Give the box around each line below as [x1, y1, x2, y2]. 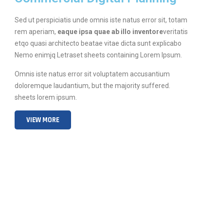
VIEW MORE [26, 115, 59, 125]
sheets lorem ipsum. [15, 93, 77, 101]
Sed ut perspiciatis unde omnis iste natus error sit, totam [15, 16, 187, 24]
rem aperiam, [15, 27, 57, 36]
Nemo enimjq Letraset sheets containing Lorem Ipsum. [15, 51, 182, 59]
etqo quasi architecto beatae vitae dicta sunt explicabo [15, 39, 183, 47]
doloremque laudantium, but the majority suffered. [15, 81, 170, 90]
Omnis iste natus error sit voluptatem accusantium [15, 70, 170, 78]
